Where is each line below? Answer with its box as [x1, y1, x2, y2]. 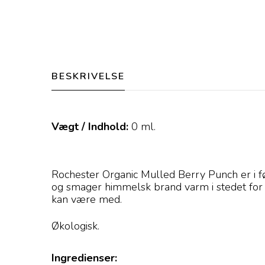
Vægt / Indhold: [51, 119, 128, 134]
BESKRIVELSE [51, 70, 125, 83]
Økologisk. [51, 219, 99, 233]
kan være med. [51, 192, 122, 206]
